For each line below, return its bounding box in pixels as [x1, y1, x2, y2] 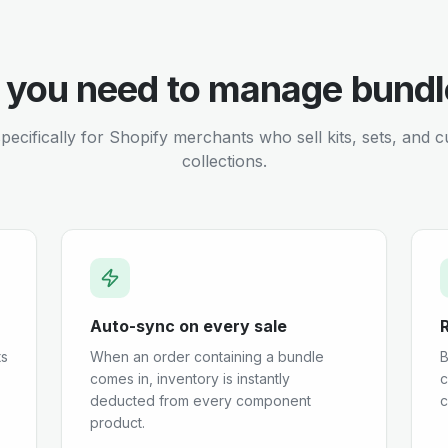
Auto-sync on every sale [90, 316, 288, 336]
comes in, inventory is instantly [90, 370, 291, 387]
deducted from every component [90, 392, 312, 409]
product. [90, 414, 146, 431]
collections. [181, 151, 267, 171]
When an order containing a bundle [90, 348, 325, 365]
